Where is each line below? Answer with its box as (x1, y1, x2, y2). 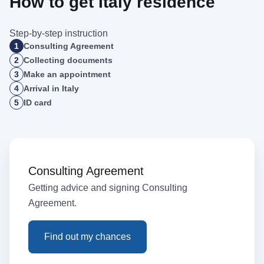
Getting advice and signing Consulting (28, 182, 187, 193)
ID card (24, 97, 52, 107)
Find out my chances (44, 231, 131, 242)
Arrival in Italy (24, 83, 79, 93)
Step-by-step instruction (9, 28, 108, 38)
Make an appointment (24, 69, 111, 79)
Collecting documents (24, 55, 113, 65)
